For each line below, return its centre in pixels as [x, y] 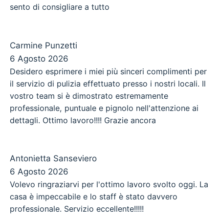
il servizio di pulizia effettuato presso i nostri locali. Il [108, 83]
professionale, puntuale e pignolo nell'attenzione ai [104, 108]
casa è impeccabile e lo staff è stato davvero [94, 196]
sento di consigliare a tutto [60, 7]
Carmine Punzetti [44, 45]
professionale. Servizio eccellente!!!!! [77, 208]
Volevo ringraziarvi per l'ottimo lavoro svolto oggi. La [109, 184]
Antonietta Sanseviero [53, 158]
